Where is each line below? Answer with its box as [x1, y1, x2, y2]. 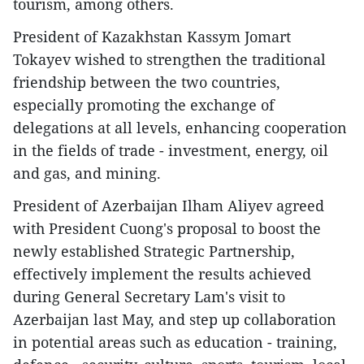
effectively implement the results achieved [13, 264, 311, 284]
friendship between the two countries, [13, 72, 280, 93]
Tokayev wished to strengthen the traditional [13, 50, 326, 70]
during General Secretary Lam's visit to [13, 287, 285, 307]
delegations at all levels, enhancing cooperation [13, 118, 347, 138]
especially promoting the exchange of [13, 95, 275, 115]
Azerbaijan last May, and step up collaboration [13, 310, 336, 330]
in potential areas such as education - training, [13, 332, 337, 353]
